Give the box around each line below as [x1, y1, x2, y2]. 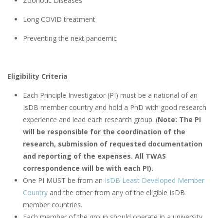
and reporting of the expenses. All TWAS [23, 151, 166, 161]
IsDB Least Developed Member [105, 176, 204, 185]
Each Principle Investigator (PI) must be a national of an [23, 91, 198, 100]
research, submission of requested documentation [23, 139, 202, 149]
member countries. [23, 200, 82, 210]
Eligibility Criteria [7, 72, 68, 81]
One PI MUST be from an [23, 176, 105, 185]
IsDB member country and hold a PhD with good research [23, 103, 206, 112]
